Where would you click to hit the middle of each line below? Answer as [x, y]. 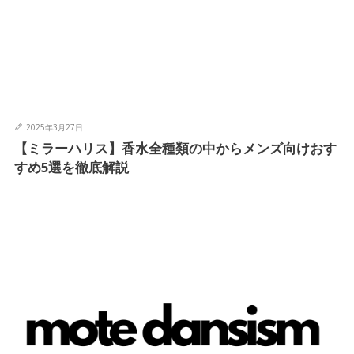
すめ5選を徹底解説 [71, 168]
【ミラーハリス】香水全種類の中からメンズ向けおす [175, 149]
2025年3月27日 [54, 128]
